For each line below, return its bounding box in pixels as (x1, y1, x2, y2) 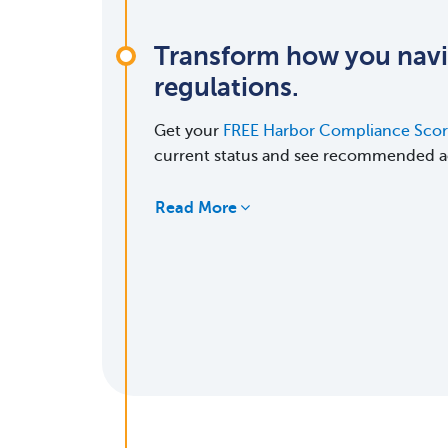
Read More (155, 199, 237, 217)
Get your (154, 122, 223, 140)
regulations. (154, 73, 299, 102)
